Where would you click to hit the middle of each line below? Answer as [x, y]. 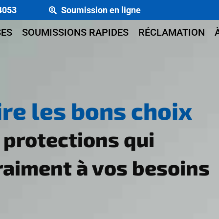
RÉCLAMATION [172, 32]
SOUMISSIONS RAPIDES [75, 32]
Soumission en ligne [101, 10]
